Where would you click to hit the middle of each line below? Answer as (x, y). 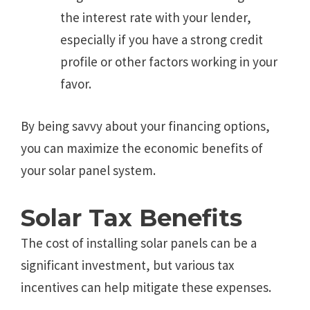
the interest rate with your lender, (156, 18)
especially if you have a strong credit (162, 40)
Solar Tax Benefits (131, 218)
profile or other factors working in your (169, 62)
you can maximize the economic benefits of (142, 148)
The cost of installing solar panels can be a (139, 243)
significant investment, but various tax (127, 265)
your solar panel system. (88, 170)
